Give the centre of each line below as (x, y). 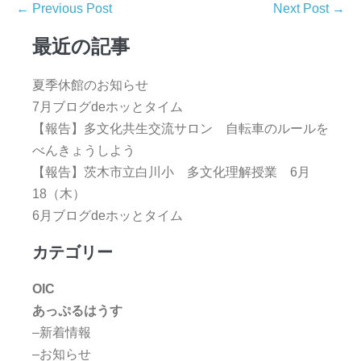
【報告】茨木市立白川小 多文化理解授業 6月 (171, 172)
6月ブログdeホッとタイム (108, 216)
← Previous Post (64, 9)
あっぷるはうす (77, 311)
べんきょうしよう (84, 151)
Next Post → (309, 9)
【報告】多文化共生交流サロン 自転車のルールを (180, 129)
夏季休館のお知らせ (90, 85)
